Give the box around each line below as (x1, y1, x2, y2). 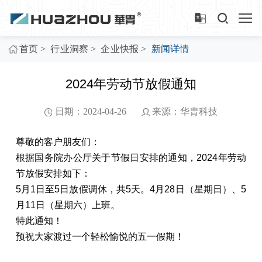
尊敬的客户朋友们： (15, 137, 100, 147)
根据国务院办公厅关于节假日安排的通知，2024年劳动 (15, 153, 247, 163)
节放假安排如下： (15, 168, 91, 179)
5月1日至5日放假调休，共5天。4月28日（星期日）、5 (15, 184, 247, 195)
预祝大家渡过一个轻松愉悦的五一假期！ (15, 232, 184, 242)
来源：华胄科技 (152, 106, 218, 117)
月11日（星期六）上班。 (15, 200, 120, 211)
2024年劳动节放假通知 (65, 77, 196, 92)
